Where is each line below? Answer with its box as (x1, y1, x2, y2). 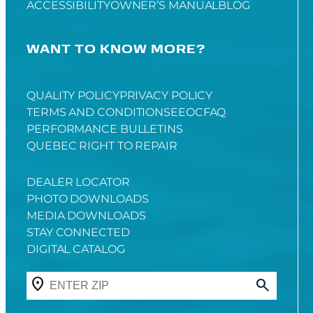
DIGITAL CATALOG (27, 242, 125, 256)
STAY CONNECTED (27, 225, 130, 239)
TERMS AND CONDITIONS (27, 105, 170, 119)
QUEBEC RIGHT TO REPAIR (27, 138, 177, 152)
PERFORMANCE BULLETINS (27, 122, 183, 136)
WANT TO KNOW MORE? (27, 44, 205, 57)
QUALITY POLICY (27, 88, 119, 102)
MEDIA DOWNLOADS (27, 208, 146, 222)
